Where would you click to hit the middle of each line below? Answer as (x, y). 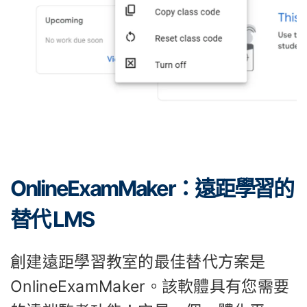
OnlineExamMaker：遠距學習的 (152, 188)
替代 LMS (52, 219)
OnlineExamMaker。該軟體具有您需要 (150, 286)
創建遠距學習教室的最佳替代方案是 (138, 261)
